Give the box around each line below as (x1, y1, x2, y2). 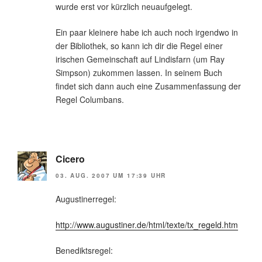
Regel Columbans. (56, 94, 124, 106)
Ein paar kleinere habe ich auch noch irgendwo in (56, 26, 238, 39)
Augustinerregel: (56, 192, 116, 205)
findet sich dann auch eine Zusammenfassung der (56, 80, 241, 92)
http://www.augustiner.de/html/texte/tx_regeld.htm (56, 218, 238, 230)
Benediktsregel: (56, 244, 113, 256)
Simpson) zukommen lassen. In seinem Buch (56, 67, 222, 79)
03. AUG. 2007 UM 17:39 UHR (56, 171, 167, 180)
